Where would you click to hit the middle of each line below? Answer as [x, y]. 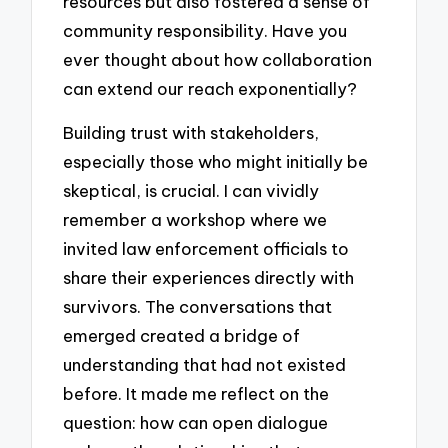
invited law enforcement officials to [206, 249]
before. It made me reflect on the [196, 394]
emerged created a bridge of [182, 336]
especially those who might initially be [216, 162]
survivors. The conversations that [198, 307]
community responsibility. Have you [205, 30]
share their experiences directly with [209, 278]
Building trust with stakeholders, [191, 133]
